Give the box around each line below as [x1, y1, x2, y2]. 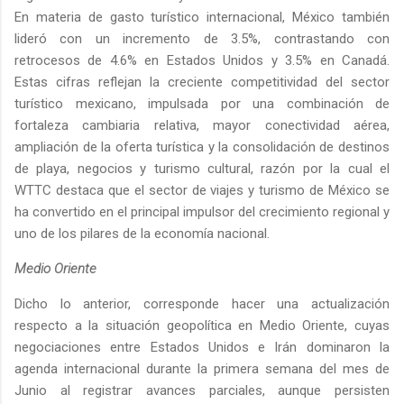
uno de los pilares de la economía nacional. [14, 225, 270, 242]
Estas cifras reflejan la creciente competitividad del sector [14, 73, 390, 90]
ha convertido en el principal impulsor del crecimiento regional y [14, 203, 390, 220]
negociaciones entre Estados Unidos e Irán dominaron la [14, 338, 390, 355]
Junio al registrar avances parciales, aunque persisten [14, 381, 390, 399]
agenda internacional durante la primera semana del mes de [14, 360, 390, 377]
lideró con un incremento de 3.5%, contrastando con [14, 30, 390, 47]
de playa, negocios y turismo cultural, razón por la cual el [14, 160, 390, 177]
